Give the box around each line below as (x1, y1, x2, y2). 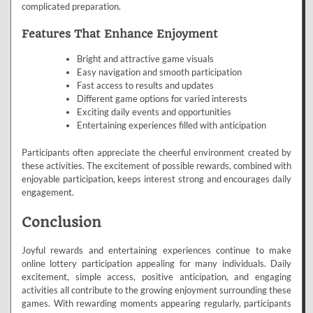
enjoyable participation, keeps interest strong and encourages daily (22, 173, 291, 184)
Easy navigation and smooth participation (76, 66, 242, 78)
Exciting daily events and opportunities (76, 106, 231, 118)
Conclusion (22, 214, 101, 231)
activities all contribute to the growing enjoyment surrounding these (22, 284, 291, 296)
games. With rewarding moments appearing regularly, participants (22, 298, 291, 310)
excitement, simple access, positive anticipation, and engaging (22, 271, 291, 283)
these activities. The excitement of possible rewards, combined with (22, 159, 291, 171)
